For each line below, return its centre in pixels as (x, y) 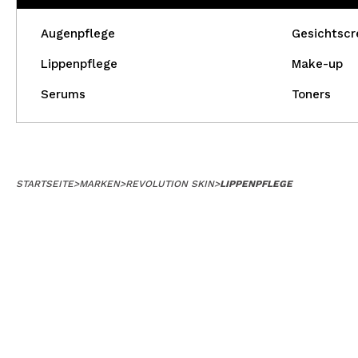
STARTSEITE (45, 184)
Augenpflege (78, 34)
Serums (63, 94)
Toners (311, 94)
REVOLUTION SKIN (170, 184)
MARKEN (99, 184)
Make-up (317, 64)
